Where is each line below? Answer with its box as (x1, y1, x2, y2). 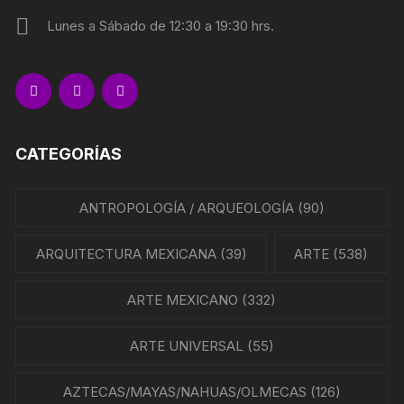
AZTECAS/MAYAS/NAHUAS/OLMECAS (62, 383, 307, 400)
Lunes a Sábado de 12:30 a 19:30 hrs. (47, 17, 275, 34)
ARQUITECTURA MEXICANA (35, 245, 216, 262)
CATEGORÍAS (15, 144, 123, 163)
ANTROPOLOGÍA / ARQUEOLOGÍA (78, 199, 294, 216)
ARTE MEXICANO (127, 291, 239, 308)
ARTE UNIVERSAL (129, 337, 243, 354)
